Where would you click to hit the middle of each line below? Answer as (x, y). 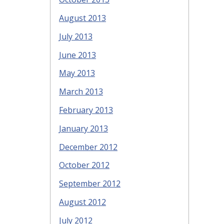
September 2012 (90, 184)
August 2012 (82, 202)
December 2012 (88, 147)
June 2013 (77, 55)
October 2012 (84, 165)
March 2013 (81, 92)
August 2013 (82, 18)
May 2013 (77, 73)
